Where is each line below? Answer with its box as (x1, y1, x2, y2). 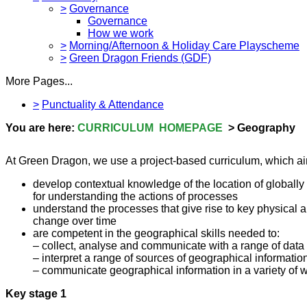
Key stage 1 (5, 287, 66, 299)
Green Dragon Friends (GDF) (69, 51, 211, 64)
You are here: (5, 121, 77, 134)
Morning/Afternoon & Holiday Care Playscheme (69, 39, 299, 51)
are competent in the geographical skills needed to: (33, 227, 280, 239)
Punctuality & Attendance (42, 98, 164, 110)
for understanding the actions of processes (33, 190, 238, 202)
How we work (88, 27, 153, 39)
